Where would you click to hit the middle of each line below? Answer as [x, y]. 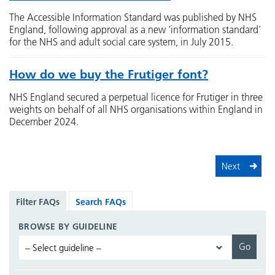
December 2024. [44, 122]
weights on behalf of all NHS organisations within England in [136, 109]
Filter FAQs [38, 202]
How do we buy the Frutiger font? [109, 74]
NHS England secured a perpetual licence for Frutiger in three [136, 97]
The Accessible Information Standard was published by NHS [133, 17]
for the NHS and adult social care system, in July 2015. [121, 42]
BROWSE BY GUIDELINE [68, 226]
